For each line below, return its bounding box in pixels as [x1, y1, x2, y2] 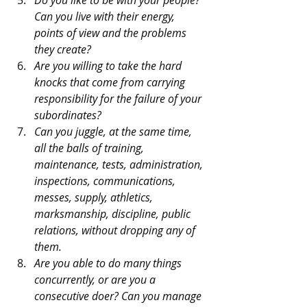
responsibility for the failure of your [34, 90, 204, 106]
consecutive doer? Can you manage [34, 288, 204, 304]
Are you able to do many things [34, 255, 184, 271]
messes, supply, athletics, [34, 189, 156, 205]
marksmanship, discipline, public [34, 206, 193, 221]
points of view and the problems [34, 25, 189, 40]
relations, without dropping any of [34, 222, 198, 238]
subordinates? [34, 107, 101, 123]
